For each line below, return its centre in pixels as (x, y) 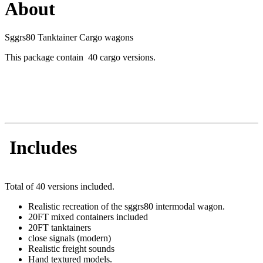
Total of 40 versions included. (60, 187)
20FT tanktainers (61, 228)
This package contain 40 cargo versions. (80, 58)
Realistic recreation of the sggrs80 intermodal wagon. (127, 207)
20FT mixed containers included (88, 217)
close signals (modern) (70, 238)
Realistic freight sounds (71, 249)
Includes (41, 147)
